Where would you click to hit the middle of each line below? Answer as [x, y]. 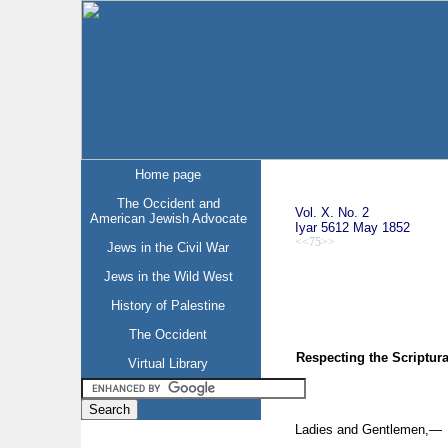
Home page [168, 174]
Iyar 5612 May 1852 [352, 227]
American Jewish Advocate [168, 218]
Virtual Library [168, 363]
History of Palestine [168, 305]
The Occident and [168, 203]
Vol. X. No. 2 [331, 212]
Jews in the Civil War [168, 247]
